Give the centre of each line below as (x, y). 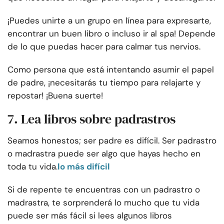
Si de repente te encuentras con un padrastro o (104, 190)
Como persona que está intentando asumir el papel (111, 70)
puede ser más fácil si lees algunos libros (90, 216)
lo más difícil (84, 167)
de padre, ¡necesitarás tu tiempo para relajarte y (104, 83)
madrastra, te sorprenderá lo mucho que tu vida (103, 203)
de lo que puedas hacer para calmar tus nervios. (104, 47)
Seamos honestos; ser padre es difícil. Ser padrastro (112, 141)
